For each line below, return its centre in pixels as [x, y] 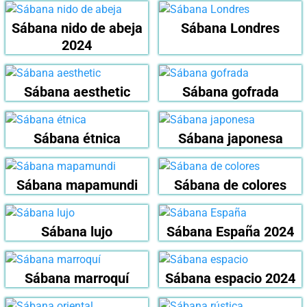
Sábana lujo [77, 231]
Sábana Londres [230, 28]
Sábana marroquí [77, 278]
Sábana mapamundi [77, 185]
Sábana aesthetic [77, 91]
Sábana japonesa [230, 138]
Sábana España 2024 [230, 231]
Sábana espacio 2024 [230, 278]
